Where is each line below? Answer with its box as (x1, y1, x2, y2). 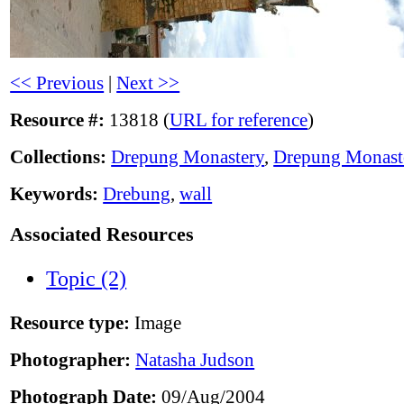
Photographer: (10, 349, 132, 372)
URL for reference (170, 109, 308, 132)
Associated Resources (10, 222, 195, 245)
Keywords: (10, 183, 99, 206)
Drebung (103, 183, 171, 206)
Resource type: (10, 312, 131, 335)
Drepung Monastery (111, 146, 265, 169)
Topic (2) (46, 267, 127, 291)
